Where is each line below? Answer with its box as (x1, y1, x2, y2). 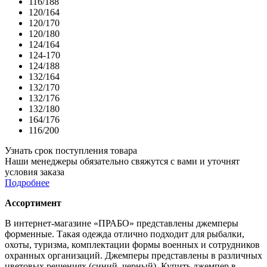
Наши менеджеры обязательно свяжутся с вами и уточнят (5, 156, 240, 166)
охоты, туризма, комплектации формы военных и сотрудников (5, 239, 260, 250)
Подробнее (5, 177, 49, 188)
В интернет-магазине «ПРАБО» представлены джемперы (5, 218, 238, 228)
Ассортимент (5, 197, 61, 208)
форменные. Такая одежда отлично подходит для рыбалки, (5, 228, 244, 239)
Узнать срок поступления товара (5, 145, 137, 156)
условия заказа (5, 166, 64, 177)
